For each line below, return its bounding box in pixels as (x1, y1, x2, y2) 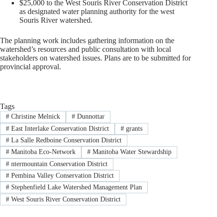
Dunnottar (75, 113, 105, 121)
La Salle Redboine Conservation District (9, 137, 122, 144)
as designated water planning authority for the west (19, 7, 174, 16)
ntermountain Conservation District (9, 160, 108, 168)
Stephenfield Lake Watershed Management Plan (9, 184, 142, 191)
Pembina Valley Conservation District (9, 172, 114, 180)
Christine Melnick (9, 113, 60, 121)
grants (124, 124, 142, 132)
